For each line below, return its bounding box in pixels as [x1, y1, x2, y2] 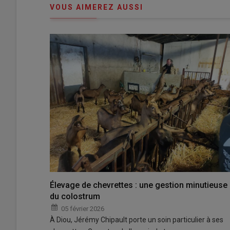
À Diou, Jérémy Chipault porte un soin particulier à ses [50, 216, 223, 224]
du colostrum [50, 191, 100, 202]
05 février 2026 [61, 205, 104, 213]
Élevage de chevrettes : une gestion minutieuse [50, 180, 227, 190]
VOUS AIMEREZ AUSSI [50, 3, 143, 12]
